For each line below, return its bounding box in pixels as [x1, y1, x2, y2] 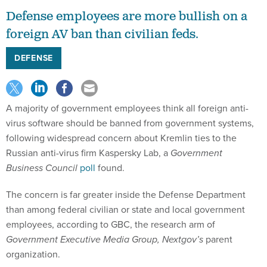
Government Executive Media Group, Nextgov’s [6, 232, 203, 246]
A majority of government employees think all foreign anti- [6, 101, 249, 115]
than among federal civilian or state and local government [6, 203, 245, 216]
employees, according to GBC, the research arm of [6, 218, 215, 231]
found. [95, 161, 125, 175]
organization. [6, 247, 60, 261]
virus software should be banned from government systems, [6, 116, 254, 130]
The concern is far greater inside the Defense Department [6, 188, 246, 201]
